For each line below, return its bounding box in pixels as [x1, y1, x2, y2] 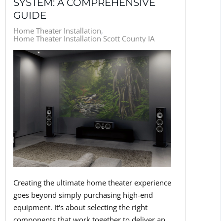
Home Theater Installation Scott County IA [13, 34, 154, 43]
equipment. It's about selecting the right [13, 202, 147, 213]
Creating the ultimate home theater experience [13, 178, 171, 188]
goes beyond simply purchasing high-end [13, 190, 153, 200]
